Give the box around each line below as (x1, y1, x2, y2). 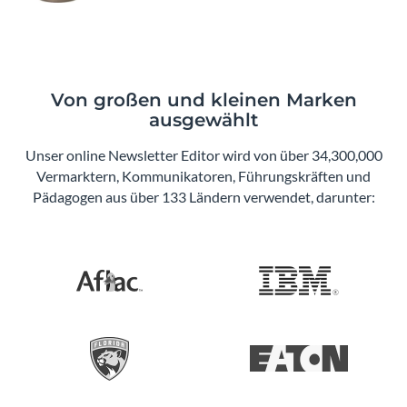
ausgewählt (149, 108, 258, 131)
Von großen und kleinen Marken (50, 88, 357, 111)
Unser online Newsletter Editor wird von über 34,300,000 (25, 145, 382, 164)
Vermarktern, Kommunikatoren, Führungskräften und (36, 166, 371, 184)
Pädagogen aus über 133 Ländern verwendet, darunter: (32, 187, 375, 205)
